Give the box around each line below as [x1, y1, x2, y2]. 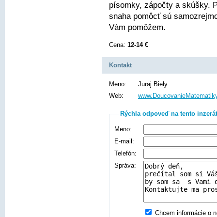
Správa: [114, 162, 136, 169]
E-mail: [114, 138, 134, 145]
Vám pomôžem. [109, 23, 166, 32]
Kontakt [109, 62, 132, 69]
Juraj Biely [138, 80, 168, 88]
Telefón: [114, 150, 137, 157]
